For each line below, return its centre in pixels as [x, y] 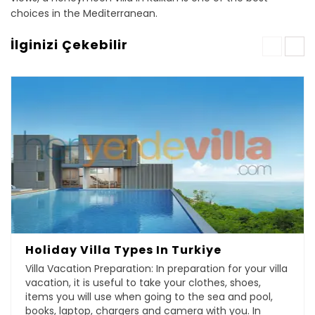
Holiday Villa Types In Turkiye [123, 250]
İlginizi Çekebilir [69, 45]
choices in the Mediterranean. [84, 14]
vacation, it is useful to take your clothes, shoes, [143, 283]
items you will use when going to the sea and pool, [149, 297]
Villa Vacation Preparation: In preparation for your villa [156, 269]
